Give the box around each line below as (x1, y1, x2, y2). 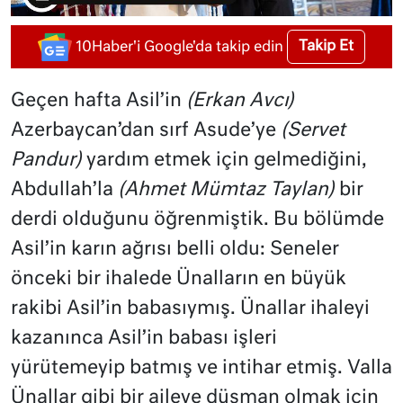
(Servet (281, 121, 345, 141)
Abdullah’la (11, 181, 118, 201)
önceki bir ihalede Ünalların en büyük (11, 270, 346, 290)
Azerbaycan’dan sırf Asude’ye (11, 121, 281, 141)
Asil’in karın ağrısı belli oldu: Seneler (11, 240, 339, 260)
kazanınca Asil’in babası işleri (11, 329, 277, 349)
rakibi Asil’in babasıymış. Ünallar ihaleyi (11, 300, 370, 319)
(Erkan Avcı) (186, 92, 294, 112)
